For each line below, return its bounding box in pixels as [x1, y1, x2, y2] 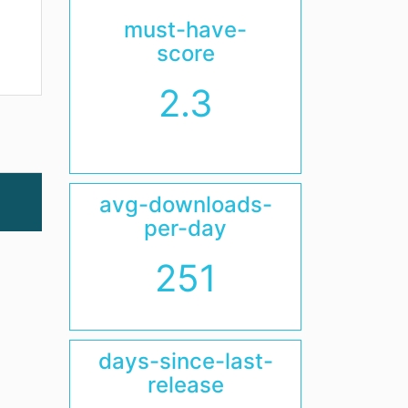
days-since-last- [97, 348, 273, 375]
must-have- [124, 16, 247, 44]
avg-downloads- [98, 191, 272, 219]
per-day [144, 215, 227, 242]
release [147, 372, 224, 399]
